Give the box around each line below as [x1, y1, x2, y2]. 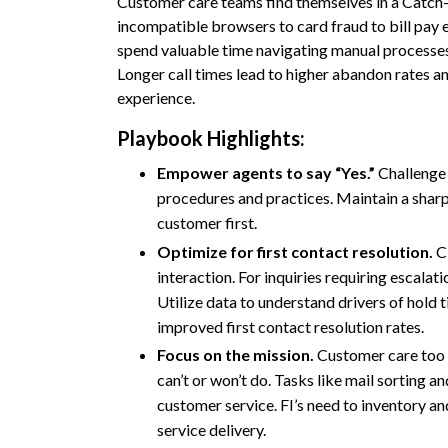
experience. [117, 88, 195, 108]
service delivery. [157, 419, 266, 439]
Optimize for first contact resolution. [157, 241, 433, 261]
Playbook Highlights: [117, 126, 305, 151]
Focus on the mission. [157, 344, 317, 364]
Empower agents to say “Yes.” [157, 163, 378, 183]
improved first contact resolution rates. [157, 316, 424, 336]
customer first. [157, 213, 257, 233]
